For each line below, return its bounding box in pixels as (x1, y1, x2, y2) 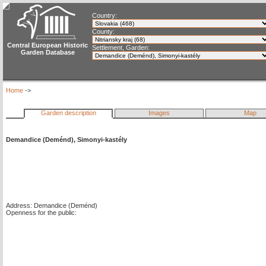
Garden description (40, 109, 96, 116)
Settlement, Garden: (92, 44, 150, 51)
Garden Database (20, 49, 75, 56)
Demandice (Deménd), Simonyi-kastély (6, 136, 127, 143)
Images (148, 109, 170, 116)
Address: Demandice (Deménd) (6, 202, 97, 209)
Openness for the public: (6, 209, 77, 216)
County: (92, 28, 115, 35)
